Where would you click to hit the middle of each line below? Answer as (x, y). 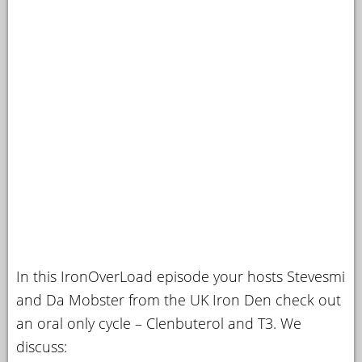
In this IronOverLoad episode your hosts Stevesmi (181, 276)
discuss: (42, 346)
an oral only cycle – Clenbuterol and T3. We (159, 323)
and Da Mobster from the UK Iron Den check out (179, 299)
